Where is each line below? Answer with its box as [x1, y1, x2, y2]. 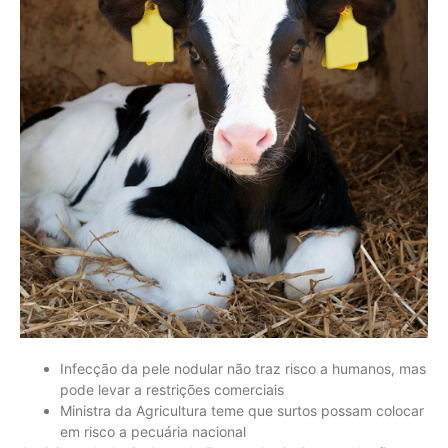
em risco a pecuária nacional [60, 423, 246, 440]
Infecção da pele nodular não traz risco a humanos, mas [60, 360, 426, 377]
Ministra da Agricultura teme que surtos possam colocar [60, 402, 424, 419]
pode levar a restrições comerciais [60, 381, 284, 398]
